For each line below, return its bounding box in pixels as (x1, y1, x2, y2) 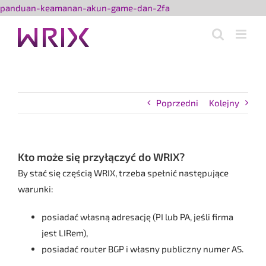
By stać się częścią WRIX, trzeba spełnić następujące (18, 167, 229, 178)
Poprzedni (156, 97, 198, 108)
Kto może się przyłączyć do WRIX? (18, 150, 185, 163)
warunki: (18, 183, 53, 194)
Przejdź (169, 2, 200, 12)
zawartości (169, 34, 214, 45)
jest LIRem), (42, 227, 88, 238)
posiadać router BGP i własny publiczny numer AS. (42, 243, 243, 254)
